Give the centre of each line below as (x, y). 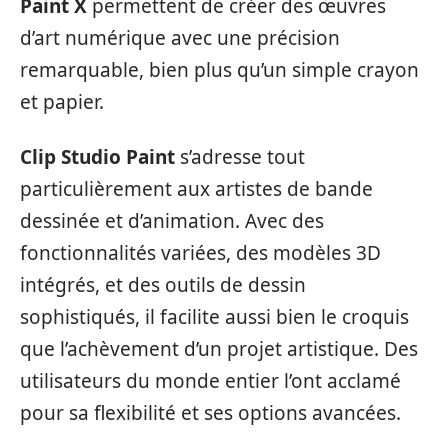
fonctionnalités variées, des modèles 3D (200, 252)
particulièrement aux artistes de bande (196, 188)
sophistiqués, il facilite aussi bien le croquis (214, 316)
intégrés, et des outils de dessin (163, 284)
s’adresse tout (240, 156)
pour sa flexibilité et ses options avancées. (210, 412)
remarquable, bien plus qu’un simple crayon (219, 70)
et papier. (62, 102)
